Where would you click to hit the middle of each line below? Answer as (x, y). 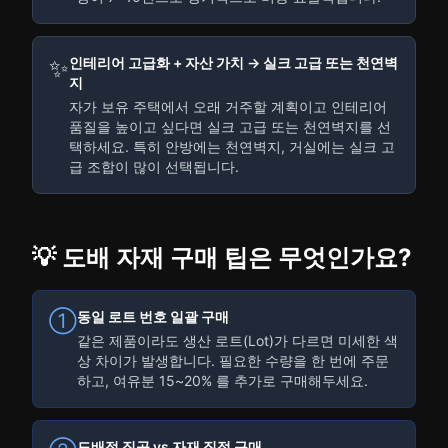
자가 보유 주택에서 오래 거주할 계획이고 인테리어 (228, 106)
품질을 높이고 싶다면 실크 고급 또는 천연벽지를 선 (230, 126)
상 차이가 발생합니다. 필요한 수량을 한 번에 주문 (233, 360)
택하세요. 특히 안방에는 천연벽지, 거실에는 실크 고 (232, 146)
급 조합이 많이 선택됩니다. (154, 166)
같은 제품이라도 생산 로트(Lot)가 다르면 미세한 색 (237, 340)
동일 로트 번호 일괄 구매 (153, 316)
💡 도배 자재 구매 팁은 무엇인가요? (222, 257)
